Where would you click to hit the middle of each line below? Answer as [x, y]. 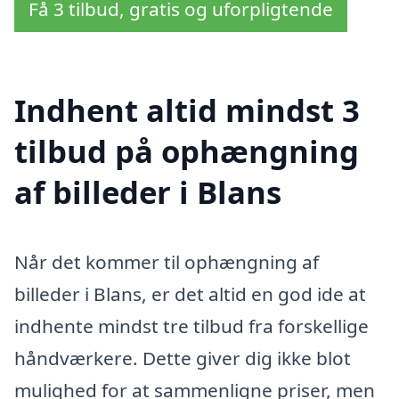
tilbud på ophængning [187, 151]
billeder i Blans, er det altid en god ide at [190, 294]
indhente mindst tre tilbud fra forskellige [191, 326]
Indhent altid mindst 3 [187, 110]
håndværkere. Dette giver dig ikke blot [183, 358]
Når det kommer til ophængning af [167, 262]
